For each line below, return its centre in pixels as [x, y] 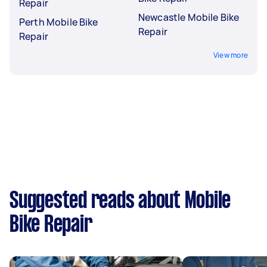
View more [230, 55]
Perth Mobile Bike [59, 22]
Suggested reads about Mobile [120, 201]
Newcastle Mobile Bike [189, 17]
